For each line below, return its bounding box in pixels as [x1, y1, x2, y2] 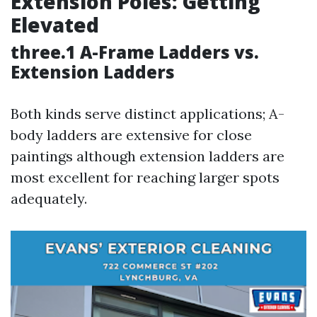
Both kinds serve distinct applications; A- [11, 105, 284, 122]
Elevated [11, 11, 99, 38]
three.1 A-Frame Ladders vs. [11, 40, 259, 64]
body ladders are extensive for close [11, 126, 252, 144]
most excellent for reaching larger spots [11, 168, 279, 186]
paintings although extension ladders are [11, 147, 284, 165]
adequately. [11, 190, 87, 207]
